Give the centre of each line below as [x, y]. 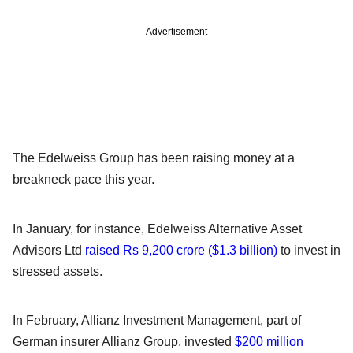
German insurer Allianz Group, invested [124, 342]
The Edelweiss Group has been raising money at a [154, 158]
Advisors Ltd [49, 250]
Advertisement [176, 31]
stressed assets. [58, 271]
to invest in [309, 250]
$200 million [269, 342]
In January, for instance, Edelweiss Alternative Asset [157, 229]
